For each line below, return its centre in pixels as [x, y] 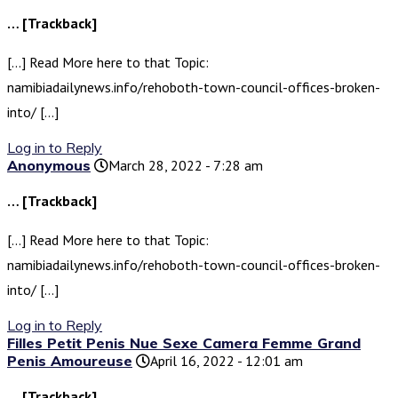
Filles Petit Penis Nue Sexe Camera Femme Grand [184, 343]
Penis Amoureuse [70, 361]
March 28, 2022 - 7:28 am [186, 166]
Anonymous [49, 166]
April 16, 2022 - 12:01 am [227, 361]
